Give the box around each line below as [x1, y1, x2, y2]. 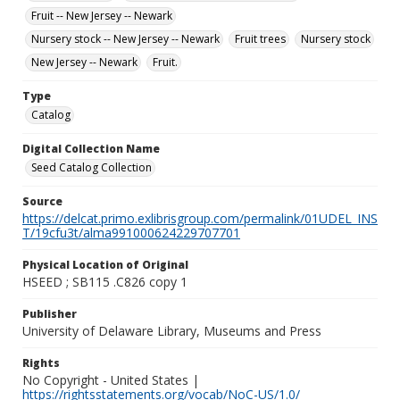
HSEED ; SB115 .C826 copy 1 [22, 273, 187, 290]
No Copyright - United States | [22, 371, 199, 388]
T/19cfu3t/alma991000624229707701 [22, 224, 240, 241]
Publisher [22, 306, 77, 321]
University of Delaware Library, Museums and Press [22, 322, 321, 339]
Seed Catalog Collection [31, 160, 152, 175]
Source [22, 194, 62, 209]
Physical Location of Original [22, 257, 188, 272]
